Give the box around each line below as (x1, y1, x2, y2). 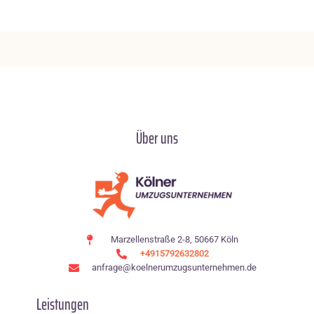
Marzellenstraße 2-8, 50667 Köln (110, 234, 238, 245)
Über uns (136, 126, 178, 151)
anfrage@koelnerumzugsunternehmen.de (92, 262, 257, 273)
